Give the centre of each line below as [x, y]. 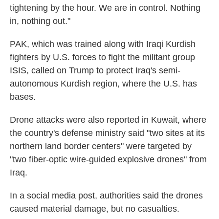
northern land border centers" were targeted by [101, 146]
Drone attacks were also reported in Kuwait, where [108, 120]
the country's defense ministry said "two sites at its [107, 133]
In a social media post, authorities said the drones [106, 196]
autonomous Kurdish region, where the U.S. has [103, 84]
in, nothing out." [40, 21]
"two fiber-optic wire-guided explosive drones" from [108, 159]
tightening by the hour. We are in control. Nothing [105, 8]
